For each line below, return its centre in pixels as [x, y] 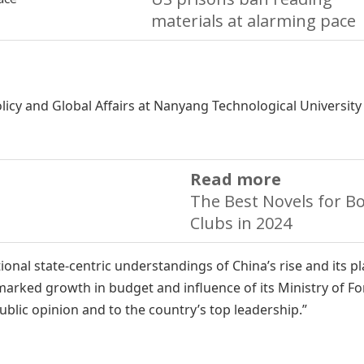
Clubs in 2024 [241, 223]
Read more [236, 179]
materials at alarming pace [253, 21]
